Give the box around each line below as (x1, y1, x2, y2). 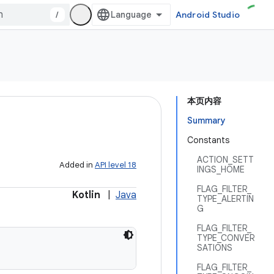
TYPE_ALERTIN (197, 193, 254, 204)
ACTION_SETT (197, 154, 254, 165)
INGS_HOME (197, 164, 245, 175)
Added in (59, 160, 95, 170)
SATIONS (197, 242, 232, 253)
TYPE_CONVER (197, 232, 254, 243)
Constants (187, 135, 229, 146)
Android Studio (175, 9, 240, 20)
